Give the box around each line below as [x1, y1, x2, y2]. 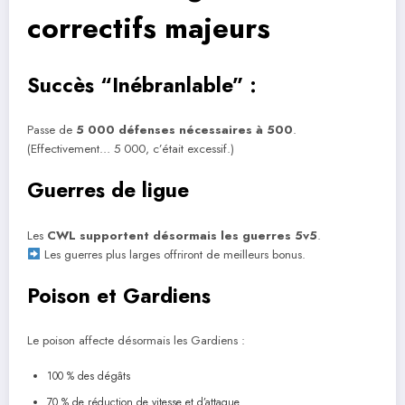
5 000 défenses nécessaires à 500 [76, 121, 293, 139]
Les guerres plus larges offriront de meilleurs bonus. [41, 245, 306, 263]
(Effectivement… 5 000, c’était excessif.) [27, 140, 234, 158]
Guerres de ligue [27, 175, 189, 205]
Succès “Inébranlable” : [27, 70, 257, 99]
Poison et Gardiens [27, 280, 211, 310]
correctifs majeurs [27, 7, 270, 50]
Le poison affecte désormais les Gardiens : [27, 332, 245, 350]
